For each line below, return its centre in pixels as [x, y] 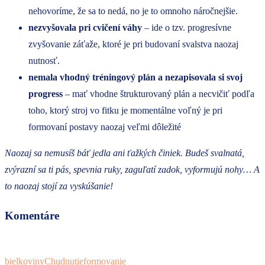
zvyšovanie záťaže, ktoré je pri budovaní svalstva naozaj [133, 44]
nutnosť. [44, 61]
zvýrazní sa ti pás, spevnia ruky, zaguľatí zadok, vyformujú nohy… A [132, 170]
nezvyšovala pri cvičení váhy [85, 28]
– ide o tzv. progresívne [187, 28]
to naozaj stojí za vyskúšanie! [60, 186]
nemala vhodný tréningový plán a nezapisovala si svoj [135, 77]
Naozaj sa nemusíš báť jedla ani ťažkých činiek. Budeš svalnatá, [125, 153]
